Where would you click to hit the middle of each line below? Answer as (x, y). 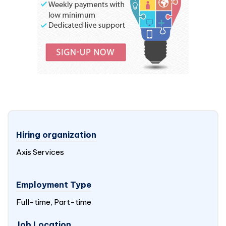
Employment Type (54, 185)
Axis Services (40, 152)
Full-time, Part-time (54, 202)
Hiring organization (56, 135)
